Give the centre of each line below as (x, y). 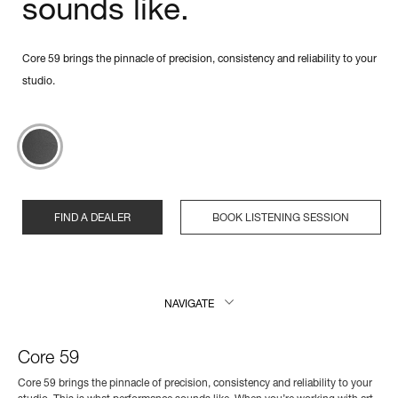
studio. (40, 81)
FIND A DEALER (93, 218)
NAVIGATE (189, 304)
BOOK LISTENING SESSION (281, 218)
